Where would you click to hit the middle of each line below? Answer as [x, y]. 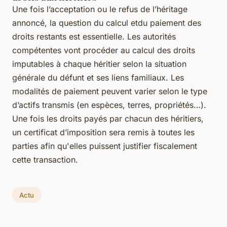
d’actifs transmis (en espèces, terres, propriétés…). [109, 105]
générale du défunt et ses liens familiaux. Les [98, 77]
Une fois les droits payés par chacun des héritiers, [108, 118]
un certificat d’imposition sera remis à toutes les [103, 132]
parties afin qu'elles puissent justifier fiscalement [105, 146]
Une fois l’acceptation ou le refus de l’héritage [100, 9]
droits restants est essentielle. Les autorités [94, 36]
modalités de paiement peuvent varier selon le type [110, 91]
